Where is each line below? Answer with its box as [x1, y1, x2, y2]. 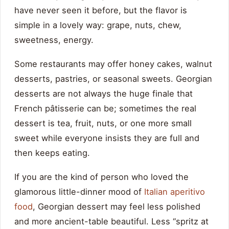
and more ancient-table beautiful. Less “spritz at [14, 216, 209, 227]
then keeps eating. [14, 148, 90, 158]
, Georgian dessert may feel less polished [33, 201, 200, 212]
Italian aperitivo [144, 187, 205, 197]
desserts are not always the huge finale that [14, 88, 193, 99]
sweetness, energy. [14, 35, 94, 45]
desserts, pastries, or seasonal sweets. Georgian [14, 74, 212, 84]
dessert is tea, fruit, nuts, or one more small [14, 118, 192, 129]
